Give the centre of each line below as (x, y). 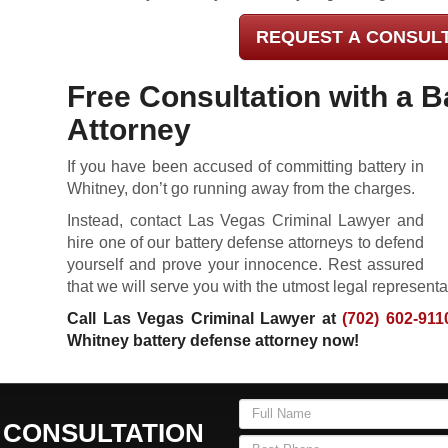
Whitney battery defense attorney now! (213, 340)
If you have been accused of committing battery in (245, 166)
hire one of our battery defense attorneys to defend (245, 242)
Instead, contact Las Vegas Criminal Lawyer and (245, 220)
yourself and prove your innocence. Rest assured (245, 264)
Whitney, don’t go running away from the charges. (241, 188)
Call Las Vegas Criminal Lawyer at (205, 318)
